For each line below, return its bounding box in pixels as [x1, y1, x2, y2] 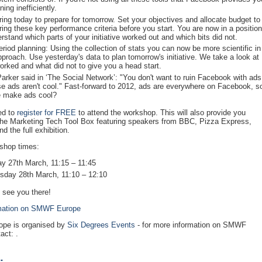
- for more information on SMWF [135, 220, 246, 230]
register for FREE [17, 108, 76, 118]
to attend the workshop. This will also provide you [76, 108, 246, 118]
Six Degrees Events [67, 220, 135, 230]
